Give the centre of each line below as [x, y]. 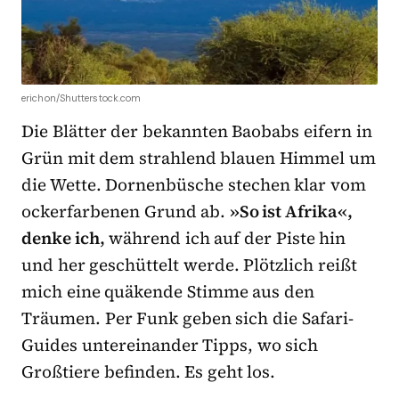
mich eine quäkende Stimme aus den [168, 291]
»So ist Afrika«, [291, 211]
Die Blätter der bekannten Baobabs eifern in [197, 130]
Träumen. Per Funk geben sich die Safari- [187, 318]
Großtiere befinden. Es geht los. [149, 371]
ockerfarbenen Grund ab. [126, 211]
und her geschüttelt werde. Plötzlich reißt [190, 264]
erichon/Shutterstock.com [81, 98]
